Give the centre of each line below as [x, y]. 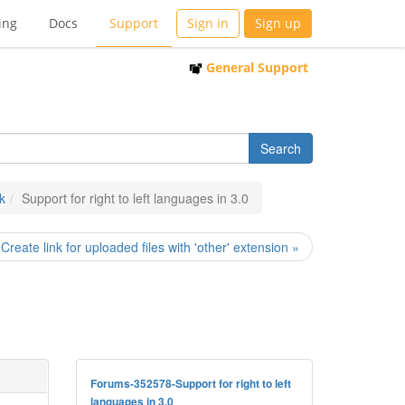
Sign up [278, 23]
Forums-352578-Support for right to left [190, 384]
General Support [255, 67]
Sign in [208, 23]
